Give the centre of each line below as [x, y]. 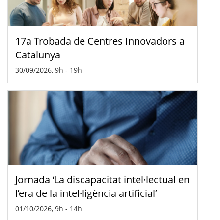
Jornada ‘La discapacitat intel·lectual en [102, 179]
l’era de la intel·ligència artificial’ [86, 193]
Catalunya [38, 55]
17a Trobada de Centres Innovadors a [100, 41]
